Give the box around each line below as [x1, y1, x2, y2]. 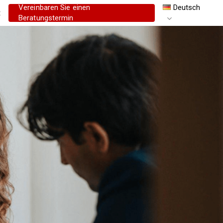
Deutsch [173, 3, 201, 12]
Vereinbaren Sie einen [18, 3, 91, 12]
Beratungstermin [18, 13, 74, 22]
